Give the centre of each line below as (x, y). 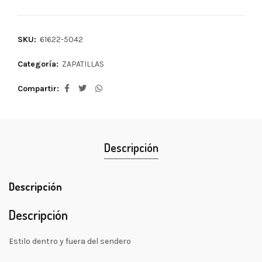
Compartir (37, 89)
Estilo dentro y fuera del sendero (70, 241)
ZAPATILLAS (83, 64)
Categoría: (39, 64)
